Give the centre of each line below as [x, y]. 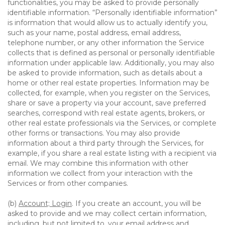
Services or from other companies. [68, 183]
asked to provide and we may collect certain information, [107, 213]
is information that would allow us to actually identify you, [107, 23]
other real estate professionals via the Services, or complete [112, 123]
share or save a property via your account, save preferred [107, 103]
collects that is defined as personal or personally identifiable [111, 53]
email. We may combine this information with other [98, 163]
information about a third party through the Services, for [106, 143]
